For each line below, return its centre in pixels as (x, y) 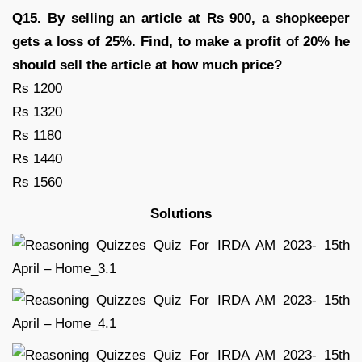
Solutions (181, 213)
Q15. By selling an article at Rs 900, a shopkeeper (181, 18)
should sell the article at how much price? (147, 65)
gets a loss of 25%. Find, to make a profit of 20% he (181, 41)
